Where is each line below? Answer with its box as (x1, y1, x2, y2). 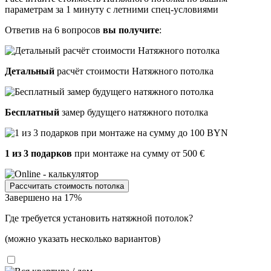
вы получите (103, 25, 159, 36)
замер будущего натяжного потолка (59, 107, 208, 118)
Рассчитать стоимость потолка (10, 181, 124, 191)
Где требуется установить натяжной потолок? (5, 213, 193, 224)
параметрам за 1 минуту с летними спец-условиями (5, 4, 218, 15)
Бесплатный (5, 107, 59, 118)
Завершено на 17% (5, 192, 82, 203)
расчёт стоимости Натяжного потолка (54, 66, 214, 77)
